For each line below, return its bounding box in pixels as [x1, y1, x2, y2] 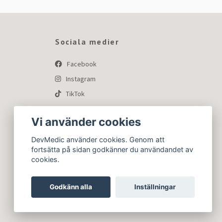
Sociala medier [55, 36, 119, 47]
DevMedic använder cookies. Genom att [31, 135, 165, 144]
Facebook [65, 59, 97, 68]
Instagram [64, 74, 96, 83]
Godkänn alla [50, 183, 93, 191]
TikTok [64, 89, 85, 98]
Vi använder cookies [31, 114, 142, 128]
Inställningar [134, 183, 176, 191]
